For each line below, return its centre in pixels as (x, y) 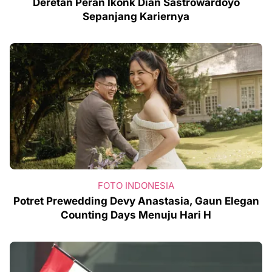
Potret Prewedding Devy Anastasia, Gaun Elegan (136, 201)
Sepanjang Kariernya (136, 17)
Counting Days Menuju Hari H (136, 215)
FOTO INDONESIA (136, 186)
